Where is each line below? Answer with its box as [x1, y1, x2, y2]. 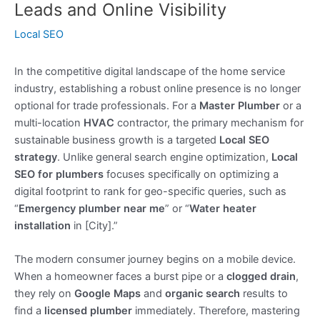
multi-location [14, 116, 84, 130]
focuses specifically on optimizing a [104, 168, 279, 181]
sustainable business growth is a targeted [14, 134, 219, 147]
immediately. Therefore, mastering [132, 304, 300, 318]
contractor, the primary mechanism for [114, 116, 304, 130]
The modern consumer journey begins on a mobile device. [14, 253, 296, 266]
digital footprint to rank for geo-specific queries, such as [14, 185, 286, 199]
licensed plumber [44, 304, 132, 318]
